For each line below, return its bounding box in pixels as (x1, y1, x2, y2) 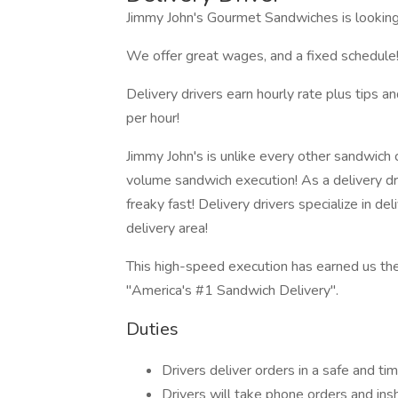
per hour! (126, 108, 179, 128)
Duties (126, 317, 179, 341)
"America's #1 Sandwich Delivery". (126, 281, 338, 300)
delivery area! (126, 219, 208, 238)
